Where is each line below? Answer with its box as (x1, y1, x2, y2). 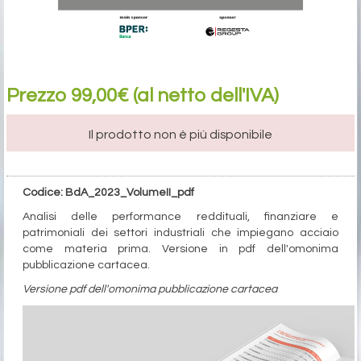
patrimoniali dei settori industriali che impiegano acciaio (23, 226, 338, 239)
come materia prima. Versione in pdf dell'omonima (23, 243, 338, 255)
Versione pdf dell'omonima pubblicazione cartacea (23, 283, 277, 295)
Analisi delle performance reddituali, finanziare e (23, 210, 338, 222)
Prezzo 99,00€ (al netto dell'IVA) (6, 85, 279, 106)
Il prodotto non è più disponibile (89, 127, 272, 141)
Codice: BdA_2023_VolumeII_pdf (23, 186, 194, 198)
